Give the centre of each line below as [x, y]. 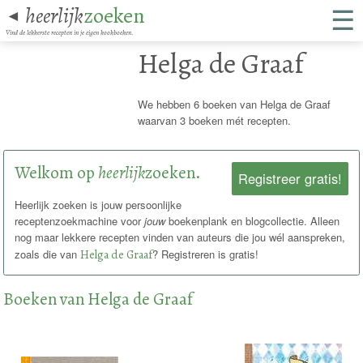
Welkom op [57, 172]
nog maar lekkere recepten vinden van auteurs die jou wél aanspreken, [180, 237]
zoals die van [48, 254]
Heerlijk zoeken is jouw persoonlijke [98, 204]
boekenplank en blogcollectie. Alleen [253, 220]
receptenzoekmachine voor [80, 220]
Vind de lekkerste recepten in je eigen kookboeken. [70, 32]
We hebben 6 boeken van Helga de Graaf [234, 104]
